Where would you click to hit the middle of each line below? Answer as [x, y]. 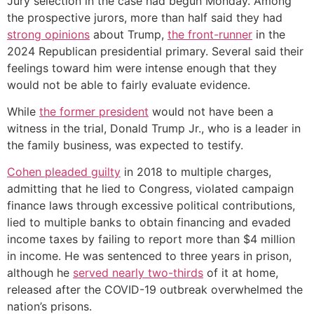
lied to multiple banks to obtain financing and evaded [149, 223]
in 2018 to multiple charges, [196, 172]
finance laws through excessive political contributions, [151, 206]
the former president [94, 112]
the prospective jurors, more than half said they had [145, 17]
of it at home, [241, 273]
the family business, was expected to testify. [125, 145]
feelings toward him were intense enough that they [142, 68]
